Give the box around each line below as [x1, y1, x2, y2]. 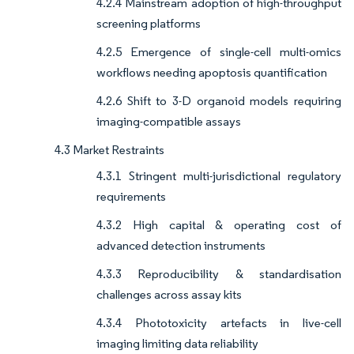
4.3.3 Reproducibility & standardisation [96, 266, 341, 282]
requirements [96, 189, 166, 205]
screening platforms [96, 16, 201, 32]
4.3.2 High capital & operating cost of [96, 217, 341, 233]
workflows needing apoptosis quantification [96, 65, 327, 81]
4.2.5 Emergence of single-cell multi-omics [96, 44, 341, 60]
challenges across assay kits [96, 287, 242, 303]
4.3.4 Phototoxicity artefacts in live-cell [96, 315, 341, 331]
